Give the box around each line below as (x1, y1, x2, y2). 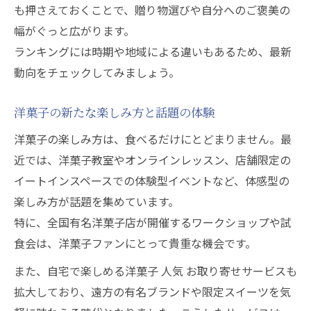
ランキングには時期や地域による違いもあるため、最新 (14, 43, 292, 60)
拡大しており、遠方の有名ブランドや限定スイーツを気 (14, 283, 291, 300)
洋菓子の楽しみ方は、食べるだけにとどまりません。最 (14, 131, 292, 147)
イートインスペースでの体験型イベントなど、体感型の (14, 172, 289, 189)
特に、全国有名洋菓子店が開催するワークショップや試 (14, 214, 292, 230)
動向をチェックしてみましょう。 (14, 64, 180, 81)
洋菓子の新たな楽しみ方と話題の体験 (14, 104, 215, 120)
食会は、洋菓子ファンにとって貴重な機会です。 (14, 235, 256, 251)
